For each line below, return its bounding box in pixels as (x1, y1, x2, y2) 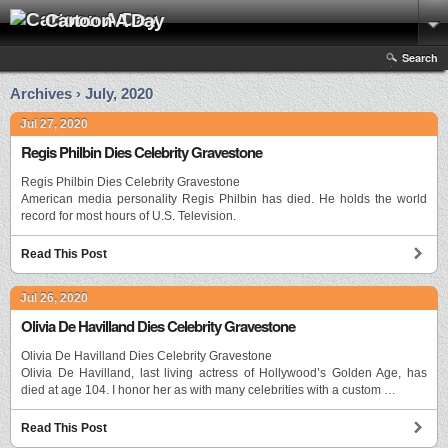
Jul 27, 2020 (20, 117, 88, 131)
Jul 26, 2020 (20, 291, 88, 306)
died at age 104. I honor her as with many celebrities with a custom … (21, 383, 396, 398)
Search (402, 50, 438, 65)
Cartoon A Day (45, 10, 164, 31)
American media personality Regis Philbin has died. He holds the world (21, 192, 427, 207)
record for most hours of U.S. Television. (21, 209, 236, 224)
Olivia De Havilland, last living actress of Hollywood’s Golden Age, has (21, 366, 427, 381)
